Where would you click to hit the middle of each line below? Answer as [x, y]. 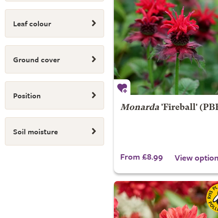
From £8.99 [141, 156]
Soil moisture [36, 131]
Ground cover [36, 59]
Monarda [139, 108]
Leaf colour [32, 23]
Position [27, 95]
